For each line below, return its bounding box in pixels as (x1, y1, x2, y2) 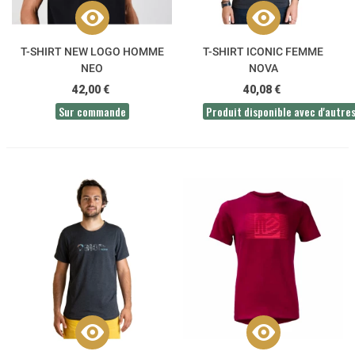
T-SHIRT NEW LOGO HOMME (20, 45, 164, 59)
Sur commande (58, 103, 126, 120)
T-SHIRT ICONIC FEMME (203, 45, 323, 59)
